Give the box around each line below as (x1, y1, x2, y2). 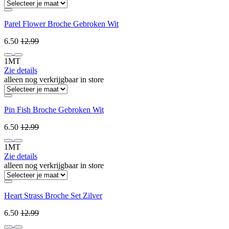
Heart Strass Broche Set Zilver (4, 191, 102, 200)
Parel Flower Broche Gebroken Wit (4, 19, 119, 28)
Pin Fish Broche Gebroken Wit (4, 105, 104, 114)
